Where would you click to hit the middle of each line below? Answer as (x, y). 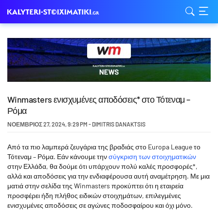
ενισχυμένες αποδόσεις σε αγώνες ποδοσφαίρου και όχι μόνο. (100, 205)
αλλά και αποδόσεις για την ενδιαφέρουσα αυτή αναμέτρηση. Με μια (109, 176)
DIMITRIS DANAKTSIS (119, 124)
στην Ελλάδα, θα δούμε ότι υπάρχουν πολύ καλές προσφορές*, (102, 166)
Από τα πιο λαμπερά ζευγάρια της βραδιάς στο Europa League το (104, 147)
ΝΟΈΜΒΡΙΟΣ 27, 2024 (36, 124)
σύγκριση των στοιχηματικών (152, 156)
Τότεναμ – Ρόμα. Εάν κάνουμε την (58, 156)
